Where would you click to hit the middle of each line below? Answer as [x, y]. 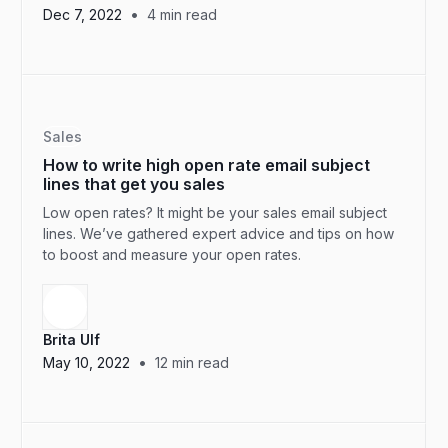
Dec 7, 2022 [83, 14]
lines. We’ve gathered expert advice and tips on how [219, 233]
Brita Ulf [72, 339]
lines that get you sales [134, 184]
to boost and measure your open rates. [172, 254]
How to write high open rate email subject [207, 165]
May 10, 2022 [87, 362]
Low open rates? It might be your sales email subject [215, 212]
